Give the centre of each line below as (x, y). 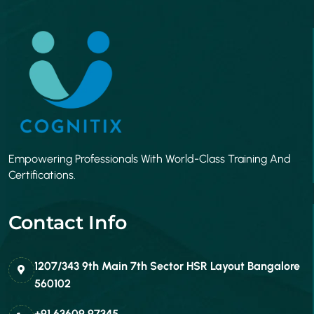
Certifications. (42, 175)
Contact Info (68, 222)
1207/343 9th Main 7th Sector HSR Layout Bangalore (167, 266)
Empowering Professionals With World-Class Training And (150, 158)
